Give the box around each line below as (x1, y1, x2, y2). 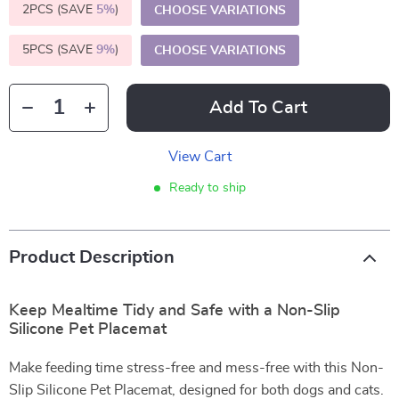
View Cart (167, 150, 232, 164)
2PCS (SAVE (22, 4, 96, 16)
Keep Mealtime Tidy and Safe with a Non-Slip (9, 303, 340, 319)
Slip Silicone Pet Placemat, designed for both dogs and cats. (9, 383, 384, 397)
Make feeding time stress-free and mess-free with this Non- (9, 361, 384, 375)
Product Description (9, 248, 175, 266)
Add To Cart (209, 99, 307, 117)
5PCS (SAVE (22, 44, 96, 56)
